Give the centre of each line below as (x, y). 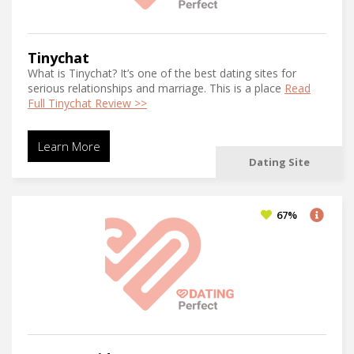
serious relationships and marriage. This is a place (156, 88)
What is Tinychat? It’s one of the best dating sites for (162, 73)
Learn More (69, 146)
